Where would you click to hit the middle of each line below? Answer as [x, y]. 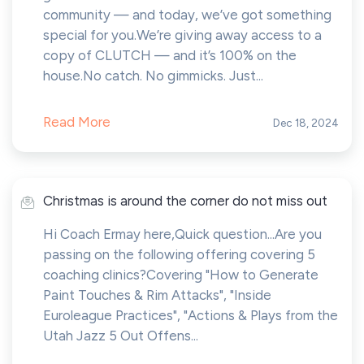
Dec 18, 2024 [306, 123]
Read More [77, 122]
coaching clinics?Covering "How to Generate [181, 275]
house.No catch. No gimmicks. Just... [153, 76]
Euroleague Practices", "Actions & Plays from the [191, 315]
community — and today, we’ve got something [187, 15]
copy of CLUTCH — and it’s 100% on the [170, 55]
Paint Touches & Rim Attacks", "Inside [157, 295]
